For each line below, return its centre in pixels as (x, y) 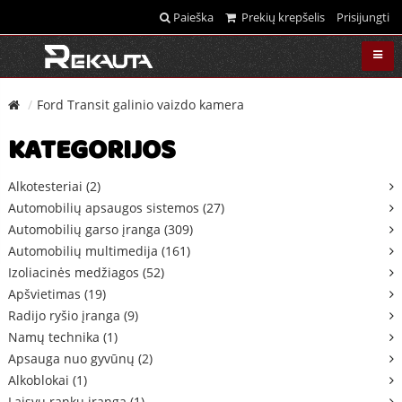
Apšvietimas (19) (57, 293)
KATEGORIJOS (92, 153)
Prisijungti (363, 17)
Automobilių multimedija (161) (99, 250)
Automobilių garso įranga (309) (100, 229)
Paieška (192, 17)
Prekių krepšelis (280, 17)
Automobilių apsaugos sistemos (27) (116, 207)
